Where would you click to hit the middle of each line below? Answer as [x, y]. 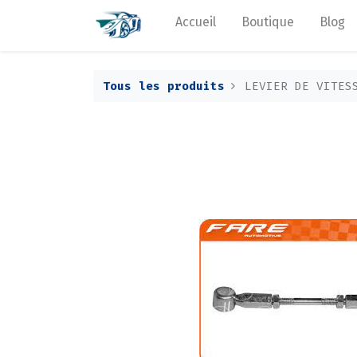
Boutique [268, 22]
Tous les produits [164, 86]
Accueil [196, 22]
